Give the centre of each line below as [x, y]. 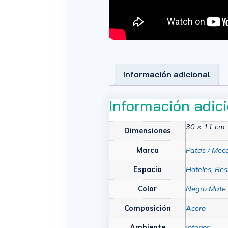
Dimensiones [147, 131]
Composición [147, 208]
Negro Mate [206, 189]
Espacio [147, 169]
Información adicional [167, 75]
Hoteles [199, 169]
